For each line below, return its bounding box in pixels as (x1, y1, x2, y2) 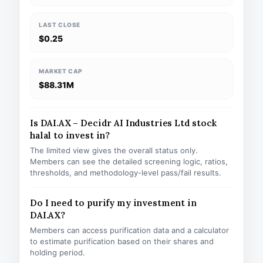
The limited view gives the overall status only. (30, 146, 198, 155)
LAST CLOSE (39, 21, 80, 28)
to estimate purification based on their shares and (30, 237, 214, 246)
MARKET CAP (39, 68, 83, 75)
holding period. (30, 248, 85, 257)
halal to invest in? (30, 130, 110, 141)
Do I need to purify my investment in (30, 197, 197, 208)
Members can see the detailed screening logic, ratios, (30, 157, 228, 166)
